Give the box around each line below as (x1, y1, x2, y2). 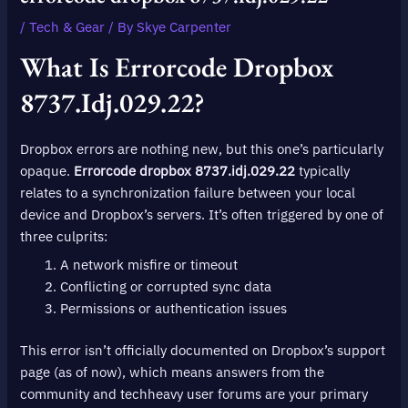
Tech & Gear (29, 17, 106, 36)
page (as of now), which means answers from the (20, 363, 325, 382)
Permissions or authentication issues (60, 300, 288, 318)
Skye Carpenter (137, 17, 232, 36)
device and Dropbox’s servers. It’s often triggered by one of (20, 206, 384, 224)
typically (295, 162, 351, 180)
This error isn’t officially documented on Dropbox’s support (20, 342, 386, 360)
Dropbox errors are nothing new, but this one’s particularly (20, 140, 384, 158)
